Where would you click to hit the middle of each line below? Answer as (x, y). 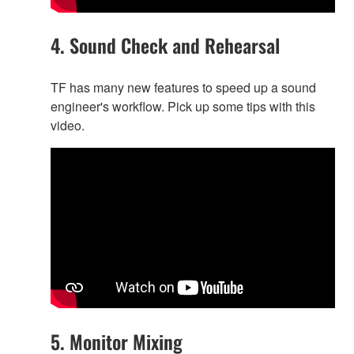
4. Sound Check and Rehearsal (165, 45)
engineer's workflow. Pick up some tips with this (183, 107)
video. (68, 126)
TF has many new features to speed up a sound (183, 88)
